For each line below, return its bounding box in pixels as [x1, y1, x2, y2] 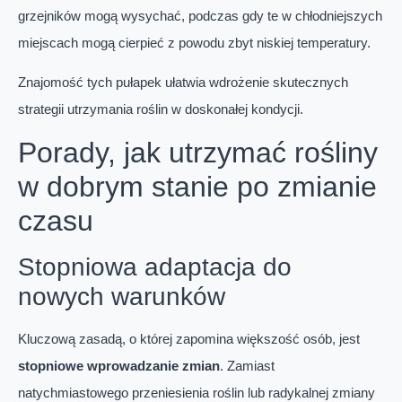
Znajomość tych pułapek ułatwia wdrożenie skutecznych [18, 74, 348, 90]
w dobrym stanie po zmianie [18, 170, 377, 204]
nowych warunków [18, 283, 225, 311]
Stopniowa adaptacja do [18, 253, 292, 282]
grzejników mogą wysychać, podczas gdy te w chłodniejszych [18, 7, 382, 23]
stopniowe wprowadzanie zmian [18, 358, 220, 374]
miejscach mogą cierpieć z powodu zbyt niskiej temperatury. [18, 34, 371, 50]
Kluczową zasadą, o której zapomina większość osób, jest [18, 331, 360, 347]
